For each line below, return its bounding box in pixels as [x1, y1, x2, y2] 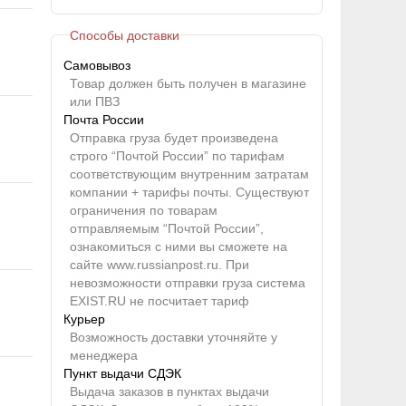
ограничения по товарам [69, 203, 217, 218]
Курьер [63, 312, 106, 327]
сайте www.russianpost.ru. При [69, 257, 249, 273]
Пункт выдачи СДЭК [63, 366, 182, 382]
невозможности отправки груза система [69, 275, 305, 291]
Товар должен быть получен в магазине [69, 76, 306, 92]
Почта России [63, 112, 145, 128]
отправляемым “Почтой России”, [69, 221, 264, 237]
